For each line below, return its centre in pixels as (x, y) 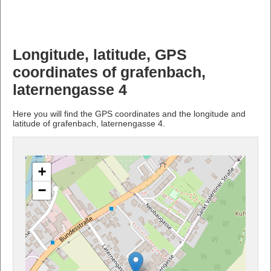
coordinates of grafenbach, (109, 72)
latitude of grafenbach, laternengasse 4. (89, 123)
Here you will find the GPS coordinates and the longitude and (129, 113)
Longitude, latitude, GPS (100, 54)
